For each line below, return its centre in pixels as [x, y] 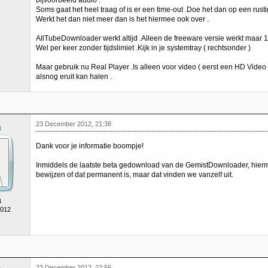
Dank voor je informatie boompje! [90, 146]
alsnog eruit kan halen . [74, 77]
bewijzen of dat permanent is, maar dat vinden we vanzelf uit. [135, 175]
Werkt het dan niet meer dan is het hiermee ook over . [122, 19]
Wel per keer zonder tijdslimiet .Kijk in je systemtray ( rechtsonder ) [143, 48]
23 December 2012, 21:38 [74, 124]
